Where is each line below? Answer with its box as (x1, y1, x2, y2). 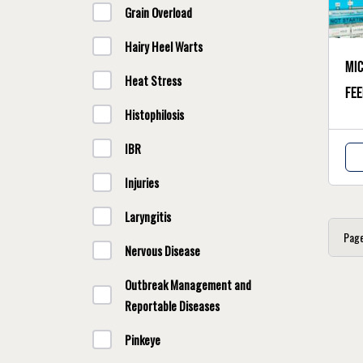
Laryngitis (125, 207, 171, 225)
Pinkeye (125, 331, 160, 348)
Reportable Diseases (125, 297, 220, 314)
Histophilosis (125, 105, 184, 123)
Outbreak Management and (125, 275, 251, 293)
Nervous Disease (125, 241, 200, 259)
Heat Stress (125, 71, 181, 89)
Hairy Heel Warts (125, 37, 203, 55)
